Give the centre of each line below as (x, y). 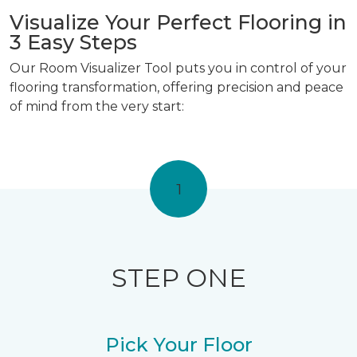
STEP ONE (178, 278)
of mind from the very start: (97, 107)
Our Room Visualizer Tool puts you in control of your (178, 69)
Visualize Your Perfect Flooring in (178, 23)
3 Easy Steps (73, 43)
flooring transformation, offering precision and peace (177, 88)
